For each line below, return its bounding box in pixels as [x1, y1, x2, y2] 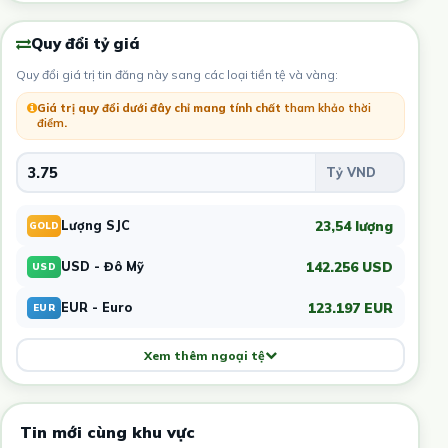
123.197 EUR [308, 298, 393, 316]
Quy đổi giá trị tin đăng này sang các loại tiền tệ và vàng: [15, 67, 338, 83]
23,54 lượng [315, 216, 393, 234]
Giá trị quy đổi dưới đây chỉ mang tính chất [36, 101, 284, 116]
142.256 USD [306, 257, 393, 275]
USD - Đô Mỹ [61, 258, 144, 275]
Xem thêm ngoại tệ [143, 347, 265, 363]
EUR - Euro [61, 299, 132, 316]
